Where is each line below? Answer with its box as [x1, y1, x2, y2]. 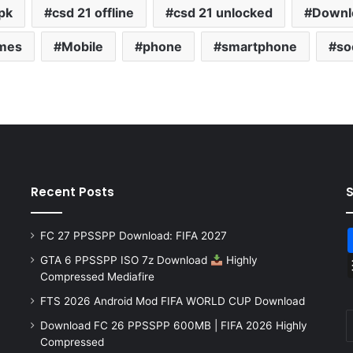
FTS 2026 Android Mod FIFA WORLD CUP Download [39, 295, 305, 308]
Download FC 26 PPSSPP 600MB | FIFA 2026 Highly [39, 319, 307, 333]
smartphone [221, 39, 297, 55]
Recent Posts [30, 184, 114, 201]
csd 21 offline [51, 5, 134, 21]
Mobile [61, 39, 103, 55]
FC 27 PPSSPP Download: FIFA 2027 [39, 229, 227, 243]
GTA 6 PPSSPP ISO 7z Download [39, 254, 210, 267]
